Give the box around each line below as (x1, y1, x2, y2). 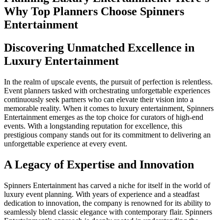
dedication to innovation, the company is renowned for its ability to (4, 198, 211, 207)
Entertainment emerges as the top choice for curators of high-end (4, 112, 203, 121)
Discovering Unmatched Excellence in (4, 41, 194, 54)
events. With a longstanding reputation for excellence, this (4, 121, 182, 130)
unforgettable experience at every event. (4, 139, 127, 148)
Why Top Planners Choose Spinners (4, 4, 184, 18)
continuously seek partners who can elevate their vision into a (4, 95, 193, 104)
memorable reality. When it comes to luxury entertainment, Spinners (4, 104, 214, 112)
